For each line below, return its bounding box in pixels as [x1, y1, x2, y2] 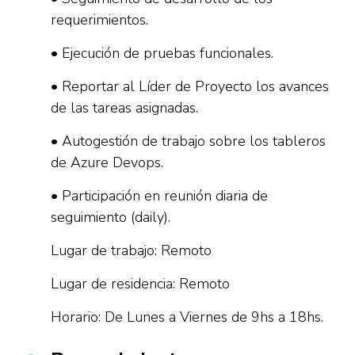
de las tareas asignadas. [51, 98, 198, 117]
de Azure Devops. [51, 153, 163, 172]
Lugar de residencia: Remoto [51, 274, 230, 293]
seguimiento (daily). [51, 208, 170, 227]
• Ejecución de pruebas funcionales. [51, 44, 273, 63]
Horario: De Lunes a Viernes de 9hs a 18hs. [51, 307, 323, 326]
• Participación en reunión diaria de [51, 186, 268, 205]
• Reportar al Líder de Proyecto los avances [51, 77, 329, 96]
